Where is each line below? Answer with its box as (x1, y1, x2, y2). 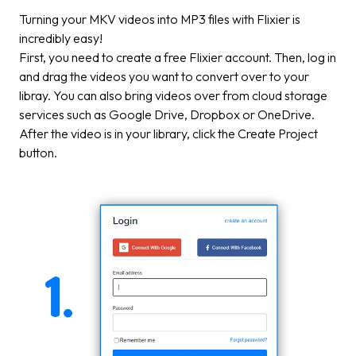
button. (19, 145, 60, 161)
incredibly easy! (19, 30, 105, 47)
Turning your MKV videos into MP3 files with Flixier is (19, 11, 300, 28)
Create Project (238, 126, 318, 142)
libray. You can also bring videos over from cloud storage (19, 87, 327, 104)
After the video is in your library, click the (19, 126, 238, 142)
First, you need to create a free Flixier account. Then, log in (19, 49, 336, 66)
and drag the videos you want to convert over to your (19, 68, 309, 85)
